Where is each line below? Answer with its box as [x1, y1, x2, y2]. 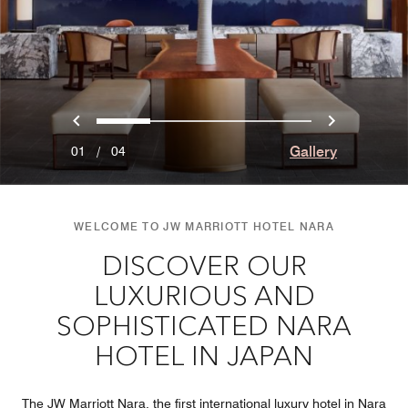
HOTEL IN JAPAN [95, 343, 313, 372]
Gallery [290, 142, 337, 160]
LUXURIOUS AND [93, 283, 315, 311]
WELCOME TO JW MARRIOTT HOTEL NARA [74, 219, 334, 233]
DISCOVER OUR [101, 253, 307, 281]
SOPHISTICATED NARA [56, 313, 352, 342]
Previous [75, 106, 160, 133]
